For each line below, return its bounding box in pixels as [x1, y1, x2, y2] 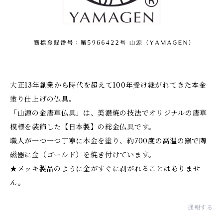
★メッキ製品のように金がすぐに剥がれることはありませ [10, 164, 201, 173]
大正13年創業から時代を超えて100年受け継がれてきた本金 [10, 80, 207, 90]
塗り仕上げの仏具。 [10, 94, 76, 104]
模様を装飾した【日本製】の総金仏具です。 [10, 122, 156, 131]
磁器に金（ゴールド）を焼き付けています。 [10, 150, 156, 159]
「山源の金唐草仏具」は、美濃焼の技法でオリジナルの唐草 [10, 108, 207, 117]
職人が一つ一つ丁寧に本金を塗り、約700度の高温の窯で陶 [10, 136, 207, 145]
